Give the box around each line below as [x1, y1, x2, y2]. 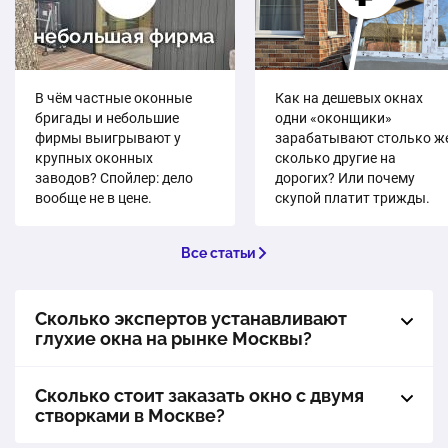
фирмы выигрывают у [35, 130, 181, 147]
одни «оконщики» [275, 110, 392, 127]
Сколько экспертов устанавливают [35, 308, 347, 330]
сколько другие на [275, 150, 396, 167]
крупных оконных [35, 150, 153, 167]
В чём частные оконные [35, 90, 192, 107]
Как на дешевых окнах [275, 90, 423, 107]
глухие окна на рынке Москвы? [35, 328, 312, 350]
